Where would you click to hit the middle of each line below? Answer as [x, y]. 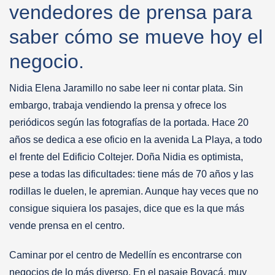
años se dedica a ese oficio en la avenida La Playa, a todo [136, 139]
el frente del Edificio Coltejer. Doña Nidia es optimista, [126, 157]
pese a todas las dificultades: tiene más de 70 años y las [131, 174]
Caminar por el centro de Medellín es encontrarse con [126, 255]
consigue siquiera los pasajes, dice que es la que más [127, 208]
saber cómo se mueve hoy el [136, 37]
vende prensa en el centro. [68, 225]
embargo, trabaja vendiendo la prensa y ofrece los [118, 105]
